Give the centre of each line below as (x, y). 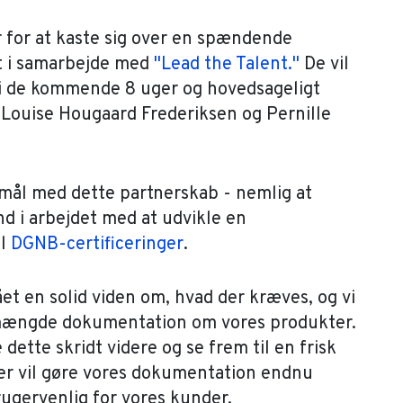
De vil (324, 65)
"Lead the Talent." (227, 65)
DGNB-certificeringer (97, 245)
